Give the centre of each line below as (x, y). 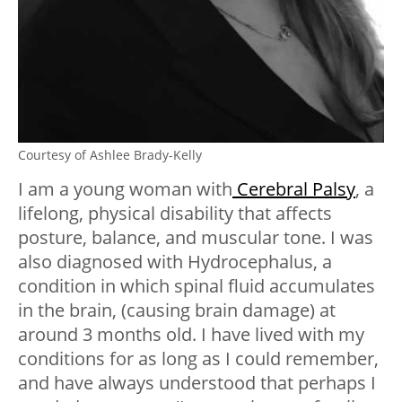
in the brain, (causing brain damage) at (177, 310)
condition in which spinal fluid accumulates (197, 286)
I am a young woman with (125, 189)
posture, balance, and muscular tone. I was (196, 238)
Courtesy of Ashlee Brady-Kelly (110, 155)
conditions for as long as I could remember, (198, 359)
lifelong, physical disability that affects (175, 214)
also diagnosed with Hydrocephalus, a (175, 262)
